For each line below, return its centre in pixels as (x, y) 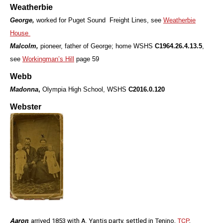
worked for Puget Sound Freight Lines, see (99, 20)
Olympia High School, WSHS (85, 89)
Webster (26, 107)
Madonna (24, 89)
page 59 (87, 59)
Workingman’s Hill (48, 59)
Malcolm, (24, 46)
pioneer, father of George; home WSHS (97, 46)
